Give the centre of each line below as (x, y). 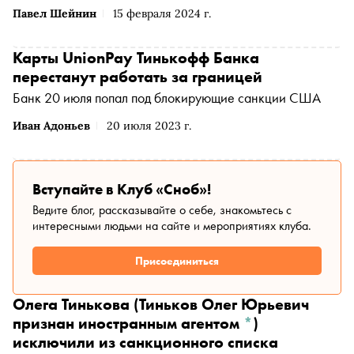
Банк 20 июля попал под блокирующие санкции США (167, 98)
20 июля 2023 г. (149, 126)
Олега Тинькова (71, 305)
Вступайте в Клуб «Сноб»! (122, 190)
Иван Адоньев (51, 126)
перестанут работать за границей (137, 77)
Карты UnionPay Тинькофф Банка (136, 58)
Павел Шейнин (55, 14)
